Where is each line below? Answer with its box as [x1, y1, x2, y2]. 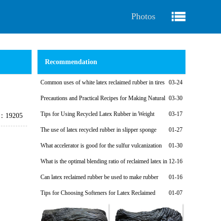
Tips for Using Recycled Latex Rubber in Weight [40, 110, 154, 117]
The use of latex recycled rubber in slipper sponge [40, 126, 156, 133]
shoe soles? [40, 184, 67, 191]
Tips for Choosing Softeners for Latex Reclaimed [40, 189, 155, 196]
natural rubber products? [40, 169, 97, 176]
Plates [40, 121, 54, 128]
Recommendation [45, 58, 97, 66]
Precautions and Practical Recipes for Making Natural [40, 95, 165, 102]
